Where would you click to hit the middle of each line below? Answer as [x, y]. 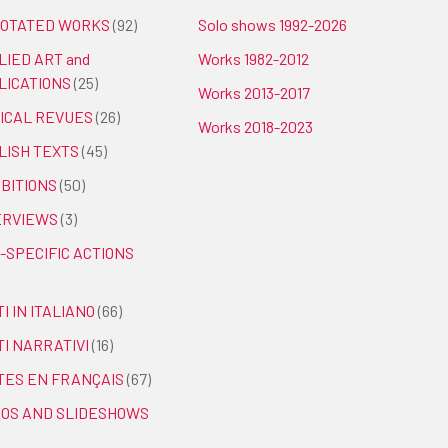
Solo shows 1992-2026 [272, 24]
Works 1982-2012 [253, 58]
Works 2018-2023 [255, 126]
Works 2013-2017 [254, 92]
